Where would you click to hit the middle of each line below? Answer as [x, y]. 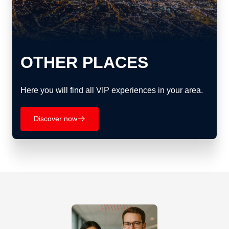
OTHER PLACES [84, 63]
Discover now [55, 119]
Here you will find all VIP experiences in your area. [112, 90]
